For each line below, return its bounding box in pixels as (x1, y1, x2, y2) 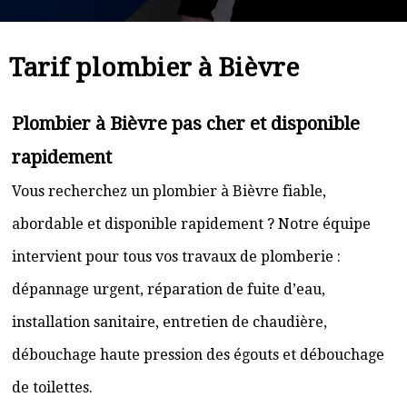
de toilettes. (12, 379, 93, 396)
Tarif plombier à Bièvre (9, 53, 299, 83)
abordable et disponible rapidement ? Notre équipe (12, 215, 371, 233)
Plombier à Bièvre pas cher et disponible (12, 113, 360, 134)
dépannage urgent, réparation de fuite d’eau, (12, 281, 325, 298)
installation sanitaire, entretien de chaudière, (12, 313, 327, 331)
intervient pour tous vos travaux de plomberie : (12, 248, 341, 265)
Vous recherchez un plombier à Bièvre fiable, (12, 183, 326, 200)
